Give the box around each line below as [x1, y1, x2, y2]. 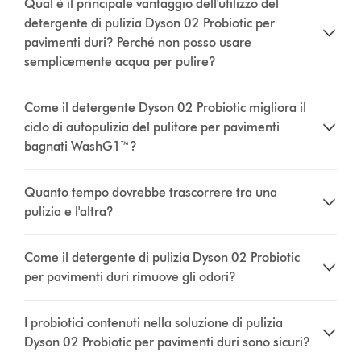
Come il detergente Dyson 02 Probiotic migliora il [24, 100, 307, 116]
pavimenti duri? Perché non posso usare [24, 35, 252, 51]
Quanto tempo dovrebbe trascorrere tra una [24, 185, 278, 201]
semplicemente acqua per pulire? [24, 54, 217, 70]
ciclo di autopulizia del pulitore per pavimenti [24, 119, 280, 135]
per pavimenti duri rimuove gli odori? [24, 269, 237, 285]
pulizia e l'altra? [24, 204, 114, 220]
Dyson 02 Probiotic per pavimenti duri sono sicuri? [24, 334, 311, 351]
